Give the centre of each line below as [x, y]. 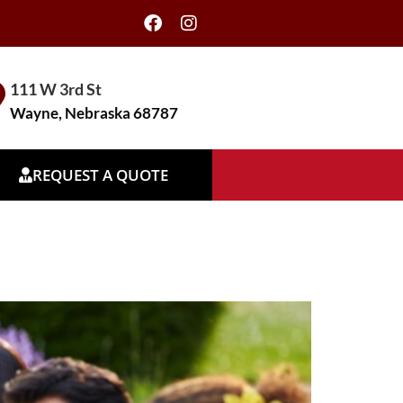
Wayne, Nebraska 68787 [94, 112]
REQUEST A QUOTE [100, 175]
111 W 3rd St [55, 89]
